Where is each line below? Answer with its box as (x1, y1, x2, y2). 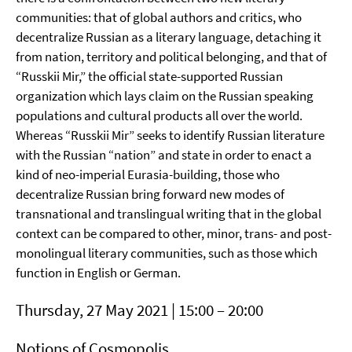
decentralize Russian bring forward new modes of (16, 185, 284, 203)
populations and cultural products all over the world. (16, 107, 302, 124)
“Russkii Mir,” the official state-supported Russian (16, 68, 283, 85)
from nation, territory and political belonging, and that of (16, 48, 327, 65)
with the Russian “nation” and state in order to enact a (16, 146, 312, 163)
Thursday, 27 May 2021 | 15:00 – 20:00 (16, 299, 263, 321)
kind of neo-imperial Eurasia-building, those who (16, 166, 280, 183)
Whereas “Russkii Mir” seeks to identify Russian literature (16, 126, 324, 144)
